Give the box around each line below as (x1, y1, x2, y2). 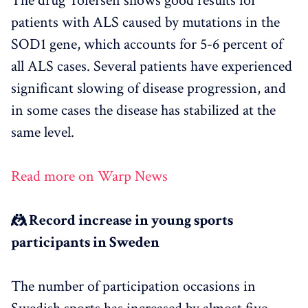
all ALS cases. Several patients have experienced (11, 56, 292, 76)
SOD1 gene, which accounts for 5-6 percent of (11, 34, 283, 54)
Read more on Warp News (11, 166, 168, 186)
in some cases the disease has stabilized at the (11, 100, 276, 120)
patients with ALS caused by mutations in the (11, 12, 280, 32)
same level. (11, 122, 74, 142)
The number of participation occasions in (11, 276, 256, 296)
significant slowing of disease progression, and (11, 78, 286, 98)
